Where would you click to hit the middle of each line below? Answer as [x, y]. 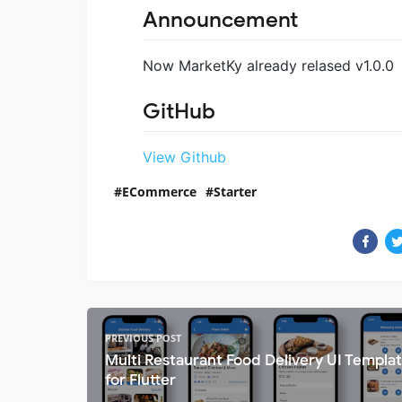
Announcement [220, 19]
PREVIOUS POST [143, 338]
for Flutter [140, 380]
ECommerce [159, 192]
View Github [184, 157]
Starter [235, 192]
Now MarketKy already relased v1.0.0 [268, 65]
